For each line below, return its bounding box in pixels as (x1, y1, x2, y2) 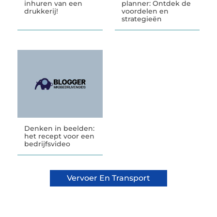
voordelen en (121, 6, 169, 15)
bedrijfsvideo (24, 139, 70, 149)
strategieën (121, 14, 162, 23)
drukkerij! (24, 6, 58, 15)
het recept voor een (24, 132, 94, 141)
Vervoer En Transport (67, 173, 150, 183)
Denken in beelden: (24, 124, 94, 133)
